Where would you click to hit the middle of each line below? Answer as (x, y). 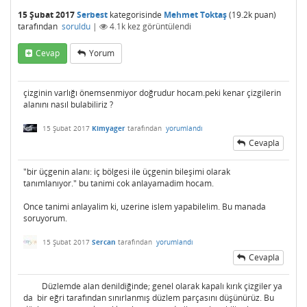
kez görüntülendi (158, 26)
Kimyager (109, 128)
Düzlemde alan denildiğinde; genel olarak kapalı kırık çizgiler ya (153, 286)
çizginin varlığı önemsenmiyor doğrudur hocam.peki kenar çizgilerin (152, 93)
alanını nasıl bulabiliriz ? (68, 105)
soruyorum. (45, 218)
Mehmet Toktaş (195, 15)
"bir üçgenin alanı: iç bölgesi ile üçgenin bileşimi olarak (127, 172)
